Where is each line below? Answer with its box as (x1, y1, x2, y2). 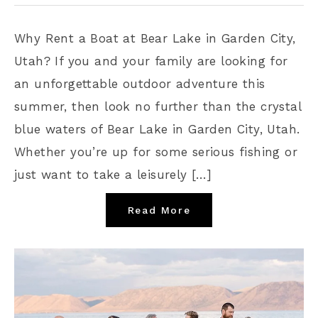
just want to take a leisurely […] (14, 167, 212, 182)
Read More (127, 204, 191, 216)
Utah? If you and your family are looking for (14, 53, 288, 68)
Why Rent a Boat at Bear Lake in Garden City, (14, 31, 296, 45)
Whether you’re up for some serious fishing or (14, 144, 297, 159)
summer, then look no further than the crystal (14, 99, 301, 114)
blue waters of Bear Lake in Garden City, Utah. (14, 121, 300, 136)
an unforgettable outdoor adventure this (14, 76, 265, 91)
